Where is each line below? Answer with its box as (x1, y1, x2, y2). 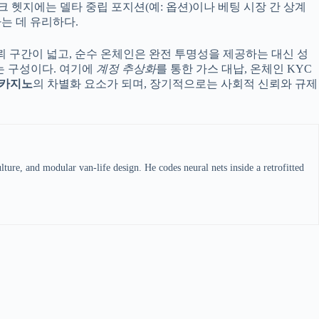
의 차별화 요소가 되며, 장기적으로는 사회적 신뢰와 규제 (33, 78, 318, 90)
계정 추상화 (96, 63, 156, 75)
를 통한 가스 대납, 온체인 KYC (156, 63, 312, 75)
